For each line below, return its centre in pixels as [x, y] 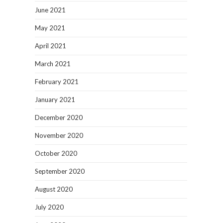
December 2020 [59, 117]
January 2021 [55, 100]
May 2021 [50, 28]
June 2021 [50, 10]
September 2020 [60, 171]
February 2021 [57, 82]
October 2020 [56, 153]
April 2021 [51, 46]
